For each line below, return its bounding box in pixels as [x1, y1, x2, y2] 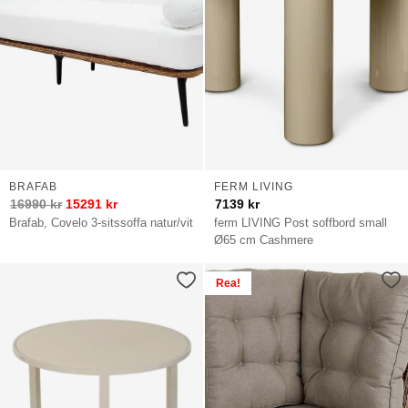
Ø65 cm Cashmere [214, 233, 314, 248]
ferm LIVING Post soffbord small [214, 216, 388, 230]
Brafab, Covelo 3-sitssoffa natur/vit [9, 216, 194, 230]
